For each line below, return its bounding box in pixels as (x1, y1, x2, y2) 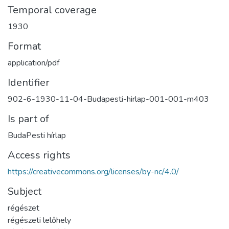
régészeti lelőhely (8, 214, 71, 226)
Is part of (8, 111, 49, 126)
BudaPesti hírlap (8, 129, 66, 141)
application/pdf (8, 57, 59, 68)
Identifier (8, 75, 50, 89)
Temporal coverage (8, 3, 97, 17)
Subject (8, 184, 41, 198)
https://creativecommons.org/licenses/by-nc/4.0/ (8, 166, 179, 177)
